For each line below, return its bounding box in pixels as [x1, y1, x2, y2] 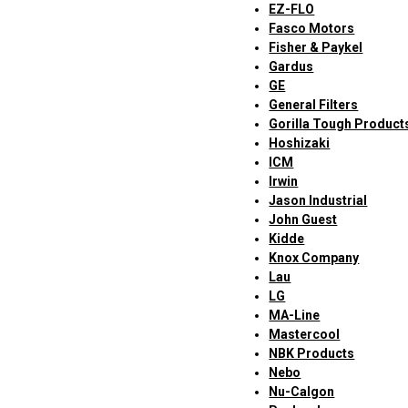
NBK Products [269, 346, 355, 362]
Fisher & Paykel [269, 40, 363, 56]
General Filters [269, 97, 359, 113]
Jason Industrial [269, 193, 368, 209]
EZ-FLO [269, 2, 315, 17]
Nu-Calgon [269, 384, 335, 400]
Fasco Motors [269, 21, 355, 36]
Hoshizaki [269, 136, 331, 151]
